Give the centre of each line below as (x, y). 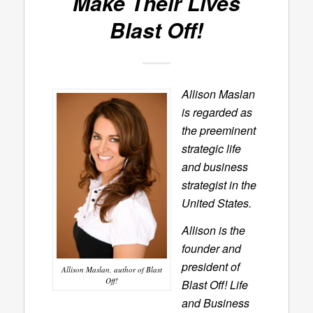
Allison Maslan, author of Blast (111, 269)
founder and (211, 249)
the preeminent (218, 130)
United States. (216, 203)
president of (210, 267)
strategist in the (219, 184)
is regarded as (217, 112)
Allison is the (213, 231)
